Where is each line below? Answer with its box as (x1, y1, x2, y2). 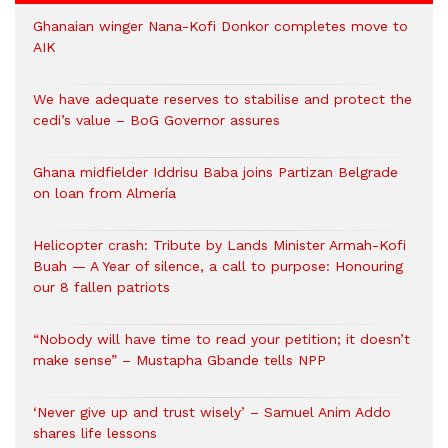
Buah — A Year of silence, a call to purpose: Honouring (33, 258, 403, 275)
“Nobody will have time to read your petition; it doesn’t (33, 331, 410, 348)
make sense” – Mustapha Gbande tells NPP (33, 352, 326, 369)
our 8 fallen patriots (33, 279, 170, 296)
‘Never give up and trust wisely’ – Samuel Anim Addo (33, 404, 391, 421)
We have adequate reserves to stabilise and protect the (33, 91, 412, 108)
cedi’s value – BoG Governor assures (33, 112, 280, 129)
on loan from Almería (33, 185, 176, 202)
